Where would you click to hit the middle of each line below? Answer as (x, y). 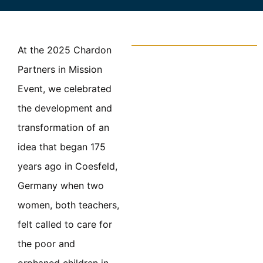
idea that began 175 (62, 147)
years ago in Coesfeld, (68, 166)
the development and (65, 108)
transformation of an (63, 128)
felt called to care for (65, 225)
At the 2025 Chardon (65, 50)
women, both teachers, (68, 205)
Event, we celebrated (65, 89)
